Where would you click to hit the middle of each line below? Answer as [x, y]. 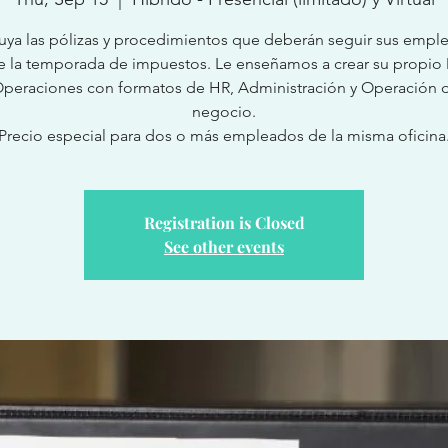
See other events [224, 246]
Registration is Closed [224, 222]
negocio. [224, 111]
